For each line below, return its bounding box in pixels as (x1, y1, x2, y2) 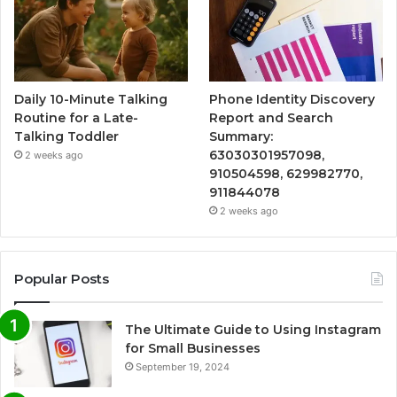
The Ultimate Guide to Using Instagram (125, 322, 381, 339)
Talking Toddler (14, 128, 119, 145)
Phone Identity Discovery (209, 91, 376, 108)
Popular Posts (14, 270, 109, 288)
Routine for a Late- (14, 110, 138, 127)
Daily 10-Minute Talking (14, 91, 167, 108)
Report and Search (209, 110, 334, 127)
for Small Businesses (125, 340, 261, 357)
